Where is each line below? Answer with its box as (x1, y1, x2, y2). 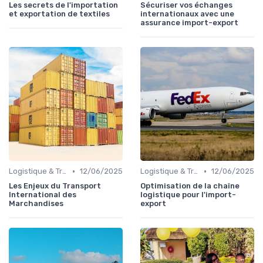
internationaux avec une (140, 9, 234, 19)
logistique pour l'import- (140, 190, 236, 200)
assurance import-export (140, 18, 238, 28)
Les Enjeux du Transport (9, 181, 101, 191)
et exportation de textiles (9, 9, 110, 19)
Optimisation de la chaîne (140, 181, 240, 191)
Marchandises (9, 199, 63, 208)
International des (9, 190, 76, 200)
